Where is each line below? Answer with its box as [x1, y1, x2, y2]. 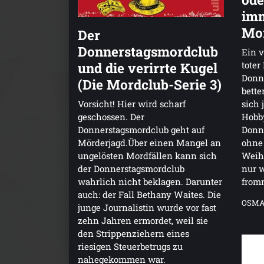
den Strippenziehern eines [78, 227, 189, 240]
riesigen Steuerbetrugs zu [78, 240, 183, 253]
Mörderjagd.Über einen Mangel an [78, 137, 221, 149]
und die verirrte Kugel [78, 59, 217, 77]
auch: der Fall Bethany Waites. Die [78, 189, 221, 201]
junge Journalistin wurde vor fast [78, 202, 216, 214]
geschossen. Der [78, 111, 144, 123]
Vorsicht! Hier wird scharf [78, 98, 186, 110]
